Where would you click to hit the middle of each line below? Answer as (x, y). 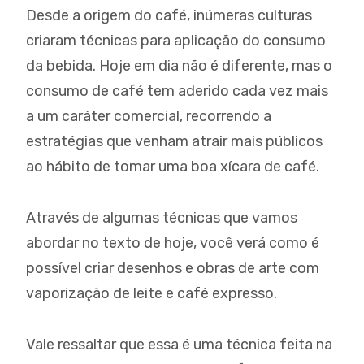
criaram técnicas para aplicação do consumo (176, 41)
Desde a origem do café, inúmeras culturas (169, 15)
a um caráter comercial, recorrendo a (149, 116)
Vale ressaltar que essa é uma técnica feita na (179, 344)
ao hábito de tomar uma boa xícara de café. (173, 167)
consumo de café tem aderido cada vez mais (177, 91)
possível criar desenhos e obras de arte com (173, 268)
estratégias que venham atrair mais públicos (174, 141)
